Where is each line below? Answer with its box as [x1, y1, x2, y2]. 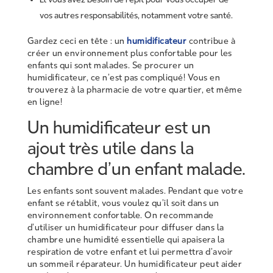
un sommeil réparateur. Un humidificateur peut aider [27, 258, 243, 269]
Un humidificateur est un [27, 116, 211, 138]
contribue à [186, 35, 236, 46]
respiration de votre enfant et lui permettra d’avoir [27, 246, 233, 257]
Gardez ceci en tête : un [27, 35, 127, 46]
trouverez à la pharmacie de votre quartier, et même [27, 84, 243, 95]
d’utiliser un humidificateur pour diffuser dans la [27, 222, 224, 233]
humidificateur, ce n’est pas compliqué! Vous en [27, 72, 221, 83]
